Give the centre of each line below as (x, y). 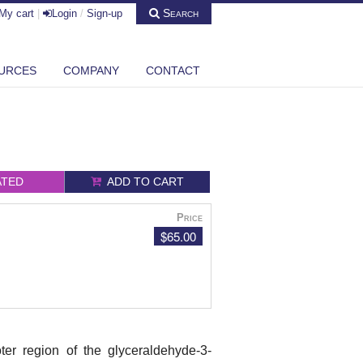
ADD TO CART (143, 182)
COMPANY (91, 70)
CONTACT (173, 70)
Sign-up (105, 14)
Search (179, 13)
